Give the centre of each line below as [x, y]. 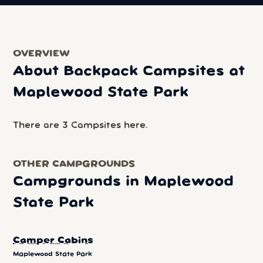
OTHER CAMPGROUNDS [74, 165]
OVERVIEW [42, 54]
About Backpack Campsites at [129, 71]
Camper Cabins [53, 241]
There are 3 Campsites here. [80, 126]
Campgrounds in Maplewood [124, 182]
